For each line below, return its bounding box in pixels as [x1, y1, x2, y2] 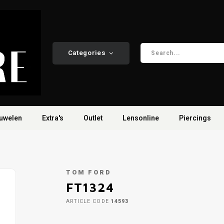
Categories [67, 48, 106, 58]
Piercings [179, 112, 211, 123]
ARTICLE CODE [66, 197, 109, 205]
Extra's [42, 112, 63, 123]
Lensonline [122, 112, 159, 123]
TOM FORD [66, 168, 111, 177]
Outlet [83, 112, 102, 123]
